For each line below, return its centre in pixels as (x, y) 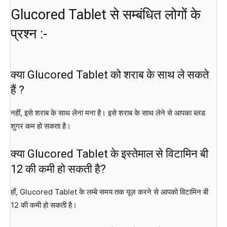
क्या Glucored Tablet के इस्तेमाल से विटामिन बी (109, 154)
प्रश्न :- (29, 34)
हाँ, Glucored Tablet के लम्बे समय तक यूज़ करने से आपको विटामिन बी (109, 192)
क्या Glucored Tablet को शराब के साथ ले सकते (110, 74)
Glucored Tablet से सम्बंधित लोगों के (106, 14)
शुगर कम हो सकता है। (41, 126)
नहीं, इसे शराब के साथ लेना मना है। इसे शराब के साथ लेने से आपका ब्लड (108, 112)
